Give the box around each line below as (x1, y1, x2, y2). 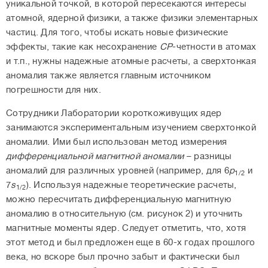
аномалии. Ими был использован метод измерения (6, 137, 227, 148)
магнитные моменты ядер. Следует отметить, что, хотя (6, 223, 246, 234)
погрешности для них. (6, 85, 104, 96)
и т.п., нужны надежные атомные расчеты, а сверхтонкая (6, 56, 256, 67)
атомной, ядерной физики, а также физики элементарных (6, 13, 258, 24)
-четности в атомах (172, 42, 257, 53)
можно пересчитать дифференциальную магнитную (6, 194, 232, 205)
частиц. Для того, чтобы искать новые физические (6, 28, 229, 38)
